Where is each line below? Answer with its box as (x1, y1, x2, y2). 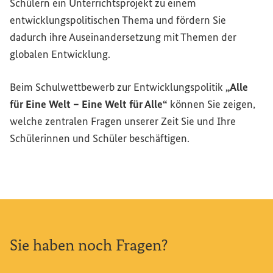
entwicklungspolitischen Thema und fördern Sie (10, 13, 226, 27)
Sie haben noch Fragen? (10, 235, 168, 255)
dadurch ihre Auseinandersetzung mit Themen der (10, 30, 236, 44)
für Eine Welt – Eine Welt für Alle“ (10, 97, 168, 112)
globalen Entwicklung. (10, 48, 110, 62)
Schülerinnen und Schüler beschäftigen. (10, 132, 190, 146)
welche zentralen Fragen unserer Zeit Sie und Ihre (10, 115, 236, 129)
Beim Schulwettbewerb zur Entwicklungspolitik (10, 80, 225, 94)
